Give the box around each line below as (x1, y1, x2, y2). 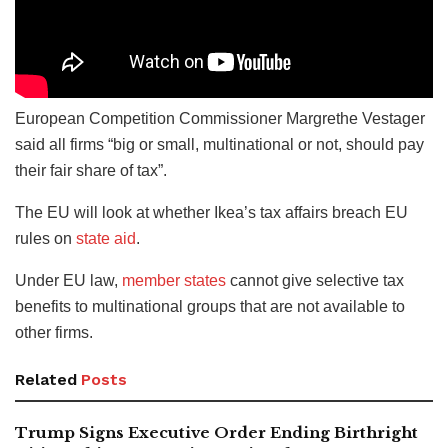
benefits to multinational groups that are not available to (15, 297, 405, 315)
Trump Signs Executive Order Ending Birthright (15, 422, 418, 442)
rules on (15, 229, 76, 247)
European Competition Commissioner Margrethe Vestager (15, 109, 425, 127)
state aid (76, 229, 136, 247)
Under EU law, (15, 271, 122, 289)
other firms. (15, 323, 93, 341)
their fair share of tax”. (15, 161, 167, 179)
